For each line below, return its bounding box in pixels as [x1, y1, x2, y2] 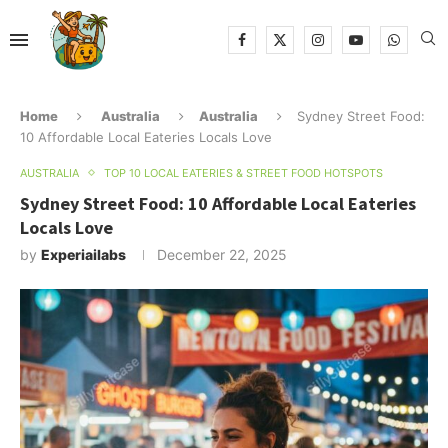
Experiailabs [41, 245, 126, 263]
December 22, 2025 [157, 245, 287, 263]
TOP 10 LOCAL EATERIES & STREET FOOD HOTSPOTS [104, 165, 383, 180]
